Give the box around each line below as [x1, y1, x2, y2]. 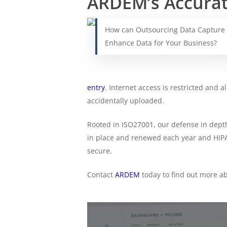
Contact [87, 170, 115, 179]
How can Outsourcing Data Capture [104, 25, 225, 34]
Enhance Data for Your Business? [104, 38, 217, 48]
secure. [87, 146, 112, 156]
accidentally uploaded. [87, 96, 164, 105]
